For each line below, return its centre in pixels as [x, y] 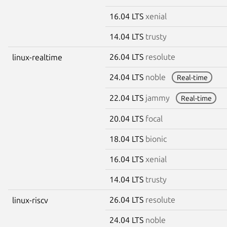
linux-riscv [30, 200]
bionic [156, 139]
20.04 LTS [127, 118]
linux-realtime [37, 57]
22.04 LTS [127, 98]
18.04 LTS [127, 139]
